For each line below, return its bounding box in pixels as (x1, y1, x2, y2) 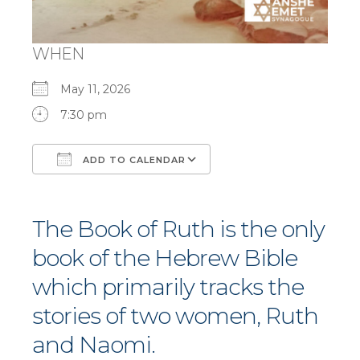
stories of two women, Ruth (32, 302, 318, 330)
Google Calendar (226, 182, 319, 197)
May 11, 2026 (60, 82, 143, 97)
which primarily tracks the (32, 273, 304, 301)
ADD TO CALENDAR (80, 154, 186, 166)
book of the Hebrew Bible (32, 244, 297, 272)
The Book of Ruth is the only (32, 215, 325, 243)
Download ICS (60, 182, 140, 197)
